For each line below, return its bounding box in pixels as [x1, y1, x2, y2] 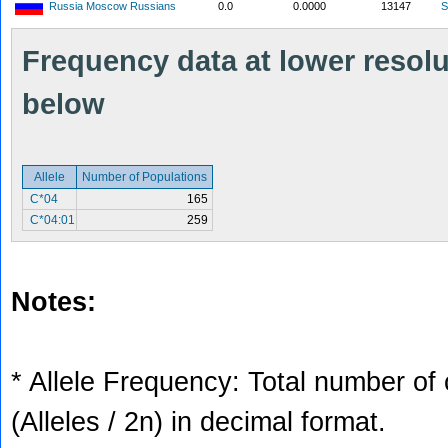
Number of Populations [79, 170, 210, 184]
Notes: [11, 287, 96, 317]
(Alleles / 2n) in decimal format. [11, 407, 386, 437]
